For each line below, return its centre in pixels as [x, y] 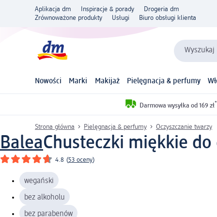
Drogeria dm [162, 9]
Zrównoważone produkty [69, 18]
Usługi [121, 18]
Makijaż [107, 82]
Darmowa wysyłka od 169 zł [177, 105]
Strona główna [55, 127]
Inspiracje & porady [108, 9]
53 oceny [80, 160]
